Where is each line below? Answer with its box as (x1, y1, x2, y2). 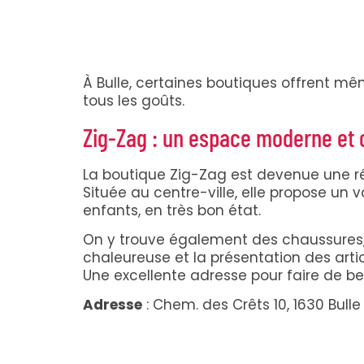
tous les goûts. (83, 90, 184, 110)
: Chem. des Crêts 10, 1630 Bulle (142, 295, 361, 315)
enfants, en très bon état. (83, 200, 261, 220)
